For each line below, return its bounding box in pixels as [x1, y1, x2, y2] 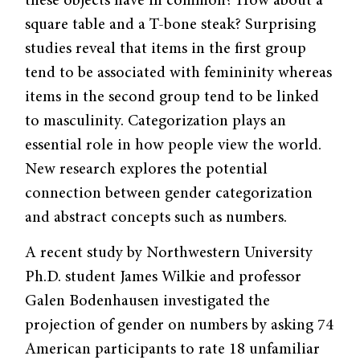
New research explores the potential [25, 161, 268, 178]
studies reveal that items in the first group [25, 40, 307, 57]
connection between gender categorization [25, 185, 313, 202]
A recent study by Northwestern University [25, 244, 313, 261]
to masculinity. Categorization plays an [25, 112, 287, 129]
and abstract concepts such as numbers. [25, 209, 288, 226]
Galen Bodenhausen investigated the [25, 292, 271, 309]
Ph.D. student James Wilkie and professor [25, 268, 302, 285]
